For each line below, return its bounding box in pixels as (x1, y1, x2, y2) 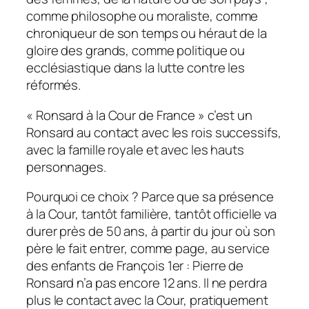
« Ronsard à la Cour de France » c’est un (26, 106, 252, 124)
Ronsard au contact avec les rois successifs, (26, 123, 281, 141)
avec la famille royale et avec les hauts (26, 140, 244, 159)
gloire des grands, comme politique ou (26, 41, 246, 60)
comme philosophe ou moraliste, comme (26, 7, 259, 26)
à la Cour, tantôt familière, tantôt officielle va (26, 205, 277, 223)
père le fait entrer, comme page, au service (26, 239, 270, 258)
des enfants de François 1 (26, 257, 172, 275)
